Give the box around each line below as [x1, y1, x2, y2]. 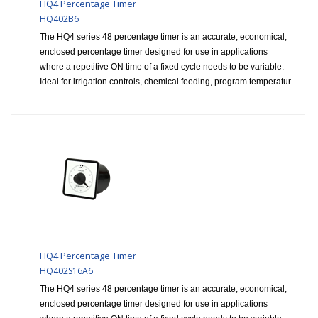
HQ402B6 [40, 13, 79, 26]
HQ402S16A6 [40, 265, 93, 278]
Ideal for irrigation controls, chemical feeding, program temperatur [40, 77, 291, 87]
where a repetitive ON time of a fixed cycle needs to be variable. [40, 62, 284, 72]
